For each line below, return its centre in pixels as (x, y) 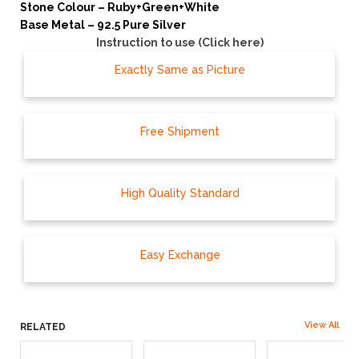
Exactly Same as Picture (180, 70)
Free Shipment (180, 131)
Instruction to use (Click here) (179, 42)
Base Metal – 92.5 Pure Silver (103, 25)
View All (322, 325)
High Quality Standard (180, 193)
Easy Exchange (180, 255)
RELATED (43, 327)
